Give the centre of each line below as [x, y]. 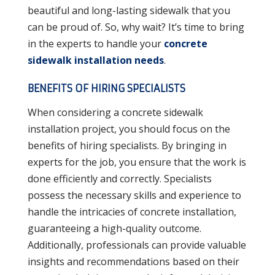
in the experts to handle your [95, 43]
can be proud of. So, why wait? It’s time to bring [136, 27]
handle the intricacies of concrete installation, [132, 211]
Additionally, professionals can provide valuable [137, 245]
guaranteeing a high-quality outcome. [114, 228]
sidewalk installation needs [95, 60]
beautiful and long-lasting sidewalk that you [129, 10]
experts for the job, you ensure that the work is [137, 162]
